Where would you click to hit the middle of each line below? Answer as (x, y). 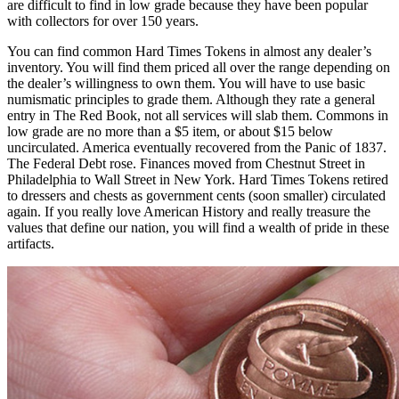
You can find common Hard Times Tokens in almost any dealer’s (189, 52)
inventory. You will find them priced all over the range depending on (199, 68)
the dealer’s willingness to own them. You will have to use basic (186, 84)
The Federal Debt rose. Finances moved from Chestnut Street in (186, 164)
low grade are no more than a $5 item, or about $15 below (170, 132)
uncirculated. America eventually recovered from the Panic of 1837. (197, 148)
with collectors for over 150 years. (103, 21)
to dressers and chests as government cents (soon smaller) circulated (196, 196)
